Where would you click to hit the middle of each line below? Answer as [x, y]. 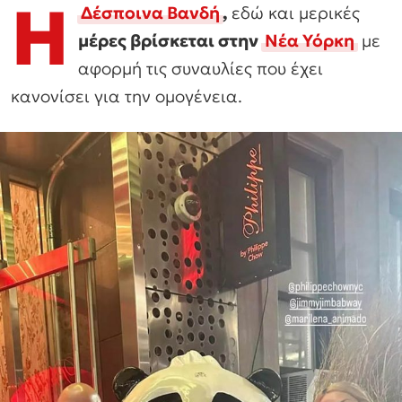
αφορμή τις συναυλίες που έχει [201, 68]
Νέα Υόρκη [310, 40]
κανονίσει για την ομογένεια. [127, 96]
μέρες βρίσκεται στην [170, 40]
